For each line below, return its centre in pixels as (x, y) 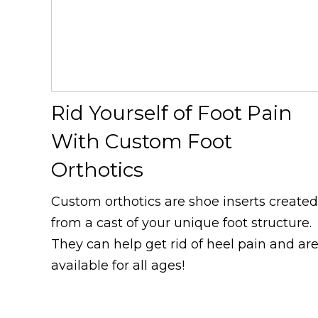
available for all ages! (118, 265)
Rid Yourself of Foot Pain (172, 113)
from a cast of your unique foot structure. (181, 223)
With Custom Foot (142, 141)
